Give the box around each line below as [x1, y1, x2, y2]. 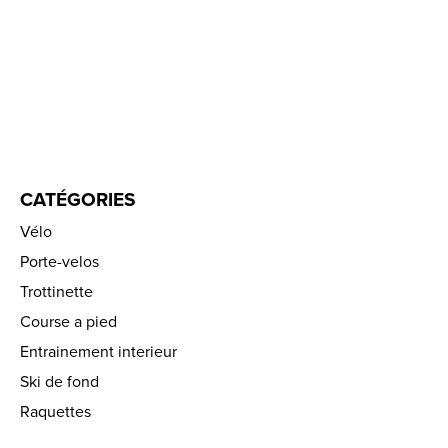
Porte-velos [20, 249, 99, 272]
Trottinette [20, 279, 93, 302]
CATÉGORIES [20, 185, 136, 214]
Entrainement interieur [20, 339, 177, 362]
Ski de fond [20, 369, 99, 392]
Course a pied [20, 309, 117, 332]
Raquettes [20, 399, 91, 422]
